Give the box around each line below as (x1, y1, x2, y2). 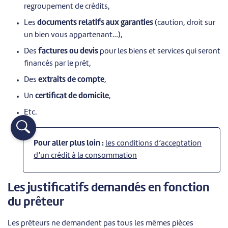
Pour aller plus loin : (34, 139, 104, 148)
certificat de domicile (35, 92, 109, 100)
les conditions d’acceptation (105, 139, 202, 148)
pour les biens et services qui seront (98, 47, 220, 55)
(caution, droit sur (153, 19, 215, 27)
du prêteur (8, 196, 64, 208)
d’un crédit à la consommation (34, 152, 137, 160)
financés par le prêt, (24, 60, 91, 68)
